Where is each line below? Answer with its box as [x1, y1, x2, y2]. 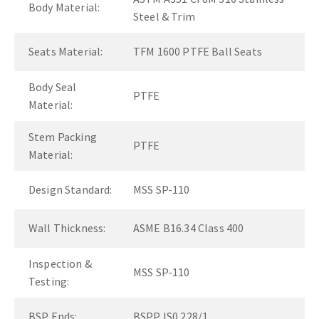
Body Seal [28, 79, 77, 94]
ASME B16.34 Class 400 [133, 220, 244, 235]
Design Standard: [28, 182, 113, 197]
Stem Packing [28, 129, 97, 144]
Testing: [28, 273, 70, 288]
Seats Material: [28, 43, 103, 58]
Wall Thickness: [28, 220, 106, 235]
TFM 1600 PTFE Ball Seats [133, 43, 262, 58]
